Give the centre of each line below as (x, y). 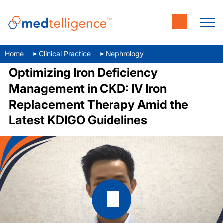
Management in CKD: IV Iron (88, 88)
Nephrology (125, 54)
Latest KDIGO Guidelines (78, 120)
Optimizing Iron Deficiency (83, 72)
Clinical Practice (65, 54)
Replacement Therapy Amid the (98, 104)
